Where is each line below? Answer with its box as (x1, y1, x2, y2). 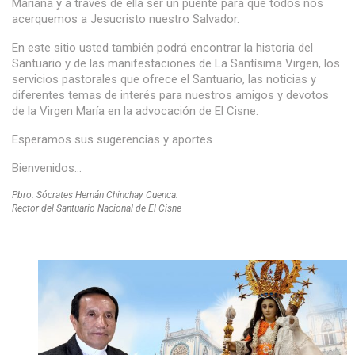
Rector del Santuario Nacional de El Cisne (12, 203, 181, 214)
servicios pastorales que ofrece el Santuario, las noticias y (12, 72, 316, 86)
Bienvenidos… (12, 161, 82, 175)
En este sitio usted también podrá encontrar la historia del (12, 40, 313, 55)
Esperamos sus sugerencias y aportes (12, 132, 212, 147)
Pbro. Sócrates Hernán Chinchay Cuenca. (12, 189, 178, 200)
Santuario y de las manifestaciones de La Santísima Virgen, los (12, 56, 340, 71)
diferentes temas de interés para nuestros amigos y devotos (12, 88, 329, 102)
